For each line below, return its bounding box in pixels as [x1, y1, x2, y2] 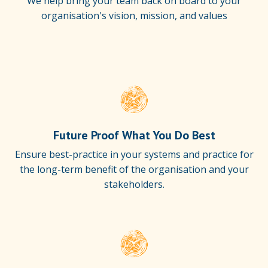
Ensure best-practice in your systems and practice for [14, 147, 254, 161]
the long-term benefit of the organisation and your [19, 162, 249, 176]
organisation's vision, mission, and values [41, 8, 227, 22]
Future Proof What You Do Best [53, 127, 215, 143]
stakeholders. [103, 177, 165, 191]
